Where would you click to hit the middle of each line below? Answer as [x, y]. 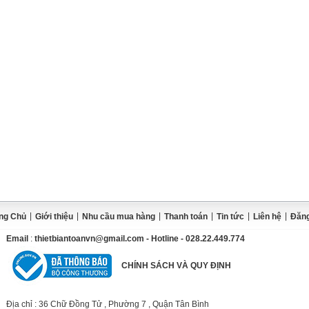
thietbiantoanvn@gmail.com [89, 239]
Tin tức [230, 217]
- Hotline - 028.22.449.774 [196, 239]
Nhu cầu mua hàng [119, 217]
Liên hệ [267, 217]
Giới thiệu [54, 217]
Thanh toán [186, 217]
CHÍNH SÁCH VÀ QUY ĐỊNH [176, 266]
